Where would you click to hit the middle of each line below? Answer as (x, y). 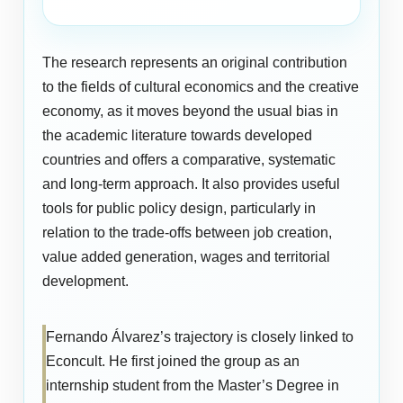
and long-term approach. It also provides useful (192, 184)
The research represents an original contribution (195, 63)
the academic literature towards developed (178, 136)
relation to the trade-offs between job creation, (188, 233)
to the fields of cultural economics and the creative (201, 87)
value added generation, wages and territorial (187, 257)
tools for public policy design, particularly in (179, 209)
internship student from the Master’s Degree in (193, 386)
